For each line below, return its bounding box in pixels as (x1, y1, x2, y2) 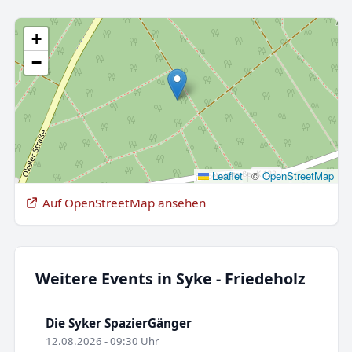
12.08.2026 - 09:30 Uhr (45, 334, 159, 349)
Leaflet (208, 167, 243, 183)
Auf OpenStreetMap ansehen (42, 194, 206, 211)
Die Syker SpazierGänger (45, 315, 192, 332)
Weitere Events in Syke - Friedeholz (35, 268, 306, 290)
